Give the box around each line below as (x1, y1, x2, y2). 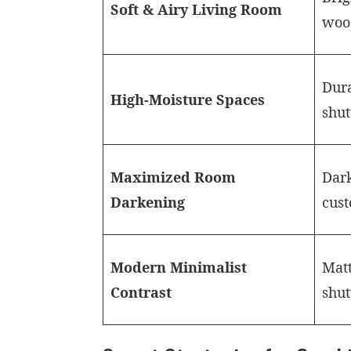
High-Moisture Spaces (110, 90, 266, 109)
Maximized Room (110, 168, 237, 186)
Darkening (110, 193, 186, 212)
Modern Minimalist (110, 258, 248, 277)
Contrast (110, 283, 172, 302)
